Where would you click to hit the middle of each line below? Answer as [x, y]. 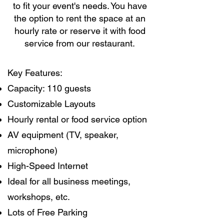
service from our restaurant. [80, 43]
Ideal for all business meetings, [69, 181]
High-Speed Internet [48, 166]
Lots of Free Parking [47, 212]
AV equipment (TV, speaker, [63, 135]
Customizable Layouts [51, 104]
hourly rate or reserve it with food [80, 31]
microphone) [32, 150]
